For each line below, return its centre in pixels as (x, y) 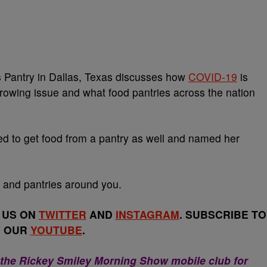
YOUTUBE (56, 230)
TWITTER (62, 214)
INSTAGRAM (147, 214)
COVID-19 (213, 77)
